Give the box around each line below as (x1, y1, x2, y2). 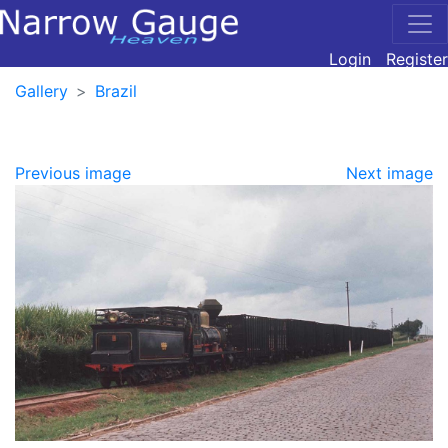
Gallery (15, 81, 68, 101)
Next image (346, 163, 433, 183)
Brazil (95, 81, 137, 101)
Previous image (15, 163, 131, 183)
